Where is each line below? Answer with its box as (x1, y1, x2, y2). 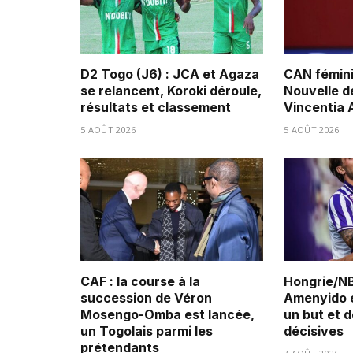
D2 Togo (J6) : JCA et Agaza (80, 66, 259, 83)
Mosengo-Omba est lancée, (80, 306, 255, 322)
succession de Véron (80, 289, 212, 306)
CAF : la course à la (80, 273, 200, 289)
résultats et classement (80, 99, 234, 116)
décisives (284, 322, 344, 339)
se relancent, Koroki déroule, (80, 83, 262, 99)
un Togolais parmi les (80, 322, 213, 339)
